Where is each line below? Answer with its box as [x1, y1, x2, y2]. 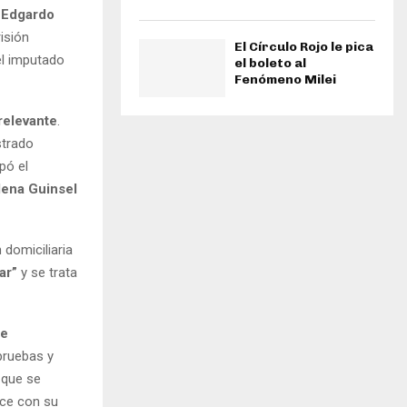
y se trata [17, 263, 77, 281]
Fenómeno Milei [234, 72, 336, 88]
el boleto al [234, 55, 306, 72]
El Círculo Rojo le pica [234, 39, 373, 55]
